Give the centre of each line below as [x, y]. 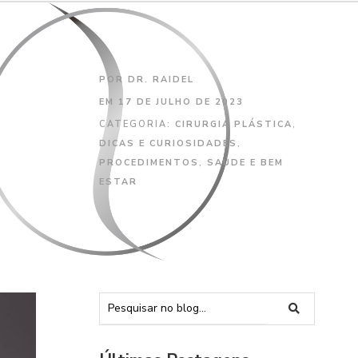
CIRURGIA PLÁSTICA [234, 125]
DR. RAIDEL [159, 80]
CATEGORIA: [137, 125]
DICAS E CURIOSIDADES [169, 144]
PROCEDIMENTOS [149, 163]
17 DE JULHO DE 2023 [181, 102]
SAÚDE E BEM [246, 163]
